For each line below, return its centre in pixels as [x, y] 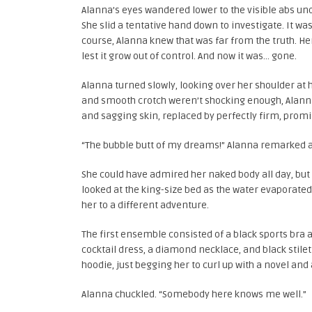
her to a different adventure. [145, 205]
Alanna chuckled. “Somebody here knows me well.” [194, 294]
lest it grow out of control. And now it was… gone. [189, 56]
